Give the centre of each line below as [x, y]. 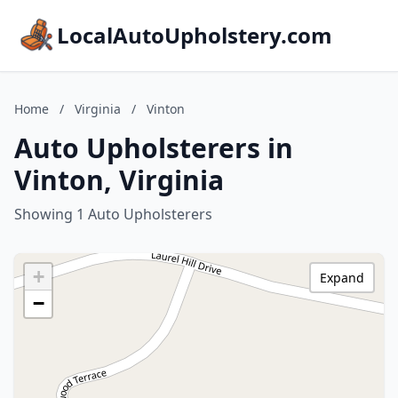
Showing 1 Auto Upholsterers [113, 214]
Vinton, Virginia [119, 180]
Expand [342, 278]
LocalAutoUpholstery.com [195, 35]
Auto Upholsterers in [154, 148]
